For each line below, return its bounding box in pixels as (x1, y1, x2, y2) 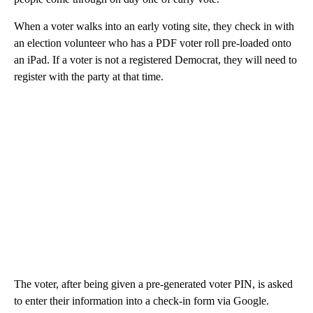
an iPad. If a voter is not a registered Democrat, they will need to (14, 54, 297, 66)
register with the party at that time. (14, 71, 163, 83)
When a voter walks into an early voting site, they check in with (14, 20, 294, 33)
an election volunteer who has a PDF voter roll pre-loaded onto (14, 37, 291, 50)
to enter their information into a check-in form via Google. (14, 295, 269, 307)
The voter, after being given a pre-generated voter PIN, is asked (14, 278, 293, 291)
